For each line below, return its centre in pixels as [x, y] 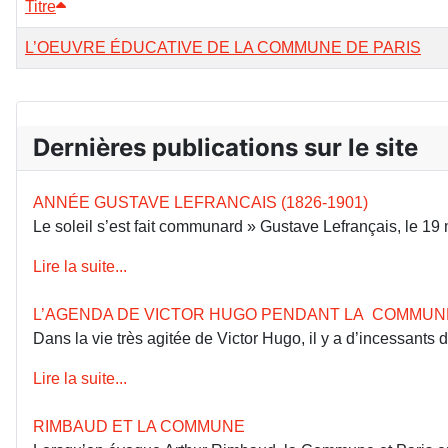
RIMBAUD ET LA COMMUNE [139, 426]
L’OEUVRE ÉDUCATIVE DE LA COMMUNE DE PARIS [223, 47]
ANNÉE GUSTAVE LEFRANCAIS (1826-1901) [200, 202]
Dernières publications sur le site [225, 147]
